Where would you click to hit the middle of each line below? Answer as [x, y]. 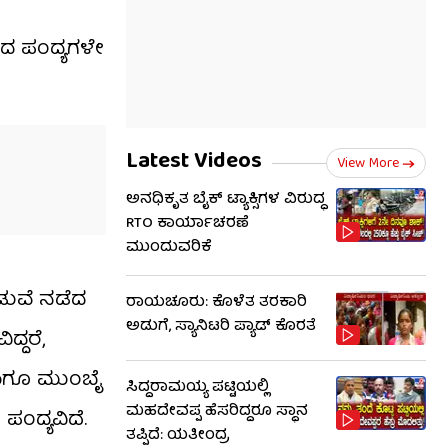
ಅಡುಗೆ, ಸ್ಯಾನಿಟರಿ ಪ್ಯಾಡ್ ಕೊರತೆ [221, 327]
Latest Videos [194, 162]
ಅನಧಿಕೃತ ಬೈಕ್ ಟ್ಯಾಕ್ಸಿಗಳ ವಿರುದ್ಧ [225, 200]
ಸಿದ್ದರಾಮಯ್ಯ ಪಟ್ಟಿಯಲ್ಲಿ [197, 388]
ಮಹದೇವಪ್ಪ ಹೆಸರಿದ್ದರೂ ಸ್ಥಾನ [217, 412]
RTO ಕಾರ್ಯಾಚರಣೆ [187, 224]
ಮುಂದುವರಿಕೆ [169, 248]
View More [368, 164]
